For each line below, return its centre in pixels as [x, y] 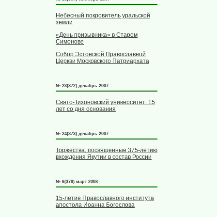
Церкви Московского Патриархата [102, 61]
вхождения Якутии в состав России [104, 157]
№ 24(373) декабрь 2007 [82, 134]
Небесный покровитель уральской [103, 16]
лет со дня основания [86, 109]
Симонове [70, 42]
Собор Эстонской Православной [101, 54]
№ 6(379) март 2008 [77, 182]
